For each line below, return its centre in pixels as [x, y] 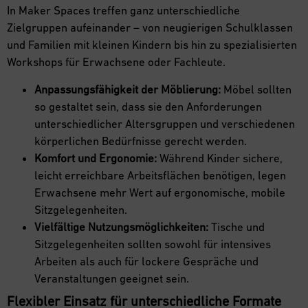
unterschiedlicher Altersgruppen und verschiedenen [165, 123]
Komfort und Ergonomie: [96, 158]
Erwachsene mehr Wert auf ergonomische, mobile [160, 192]
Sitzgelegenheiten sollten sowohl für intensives [153, 244]
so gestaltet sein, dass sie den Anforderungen [148, 106]
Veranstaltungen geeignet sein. [112, 278]
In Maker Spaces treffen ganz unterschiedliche [123, 11]
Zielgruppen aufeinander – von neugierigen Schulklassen [150, 28]
